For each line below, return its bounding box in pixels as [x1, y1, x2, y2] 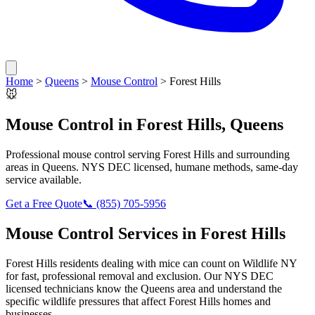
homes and [220, 295, 271, 307]
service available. [6, 173, 82, 186]
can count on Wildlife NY [180, 257, 297, 269]
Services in [114, 224, 200, 243]
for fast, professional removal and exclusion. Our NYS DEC [6, 269, 274, 282]
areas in [6, 160, 42, 173]
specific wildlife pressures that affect [6, 295, 169, 307]
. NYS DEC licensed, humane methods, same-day [76, 160, 298, 173]
